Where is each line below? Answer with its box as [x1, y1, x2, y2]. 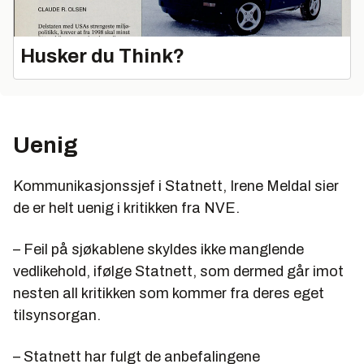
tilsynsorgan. [13, 306, 101, 323]
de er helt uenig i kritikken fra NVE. [13, 199, 240, 216]
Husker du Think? [20, 45, 184, 67]
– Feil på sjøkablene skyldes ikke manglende [13, 240, 304, 258]
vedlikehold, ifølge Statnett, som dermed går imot [13, 262, 344, 279]
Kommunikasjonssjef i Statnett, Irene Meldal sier [13, 177, 339, 194]
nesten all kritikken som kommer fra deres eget [13, 284, 324, 301]
